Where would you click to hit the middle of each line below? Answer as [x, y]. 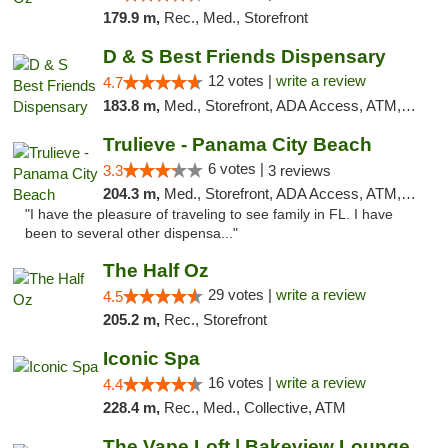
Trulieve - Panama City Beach [237, 144]
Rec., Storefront [215, 319]
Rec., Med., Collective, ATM [254, 407]
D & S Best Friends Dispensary [244, 56]
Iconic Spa [151, 358]
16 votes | [241, 382]
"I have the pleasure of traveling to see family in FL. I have [209, 214]
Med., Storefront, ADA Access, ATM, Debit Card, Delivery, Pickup [282, 193]
